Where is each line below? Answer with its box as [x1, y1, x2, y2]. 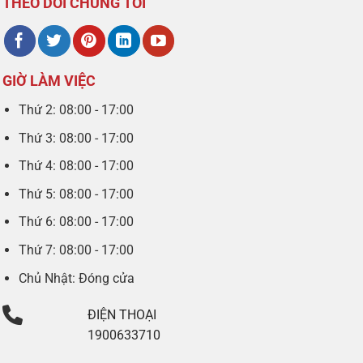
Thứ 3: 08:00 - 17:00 [19, 130, 135, 146]
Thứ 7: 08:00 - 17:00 [19, 241, 135, 258]
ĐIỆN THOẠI [88, 307, 157, 323]
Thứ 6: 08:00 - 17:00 [19, 214, 135, 230]
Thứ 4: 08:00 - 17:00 [19, 158, 135, 174]
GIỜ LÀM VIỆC [2, 71, 96, 89]
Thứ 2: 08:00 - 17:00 [19, 101, 135, 117]
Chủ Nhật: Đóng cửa [19, 270, 135, 286]
